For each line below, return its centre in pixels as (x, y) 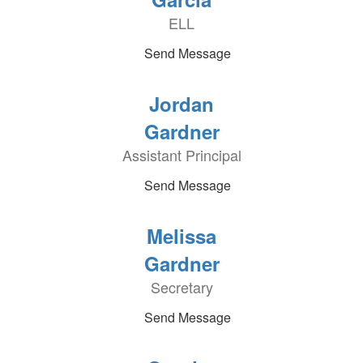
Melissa (181, 236)
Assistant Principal (181, 155)
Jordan (181, 104)
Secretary (181, 287)
